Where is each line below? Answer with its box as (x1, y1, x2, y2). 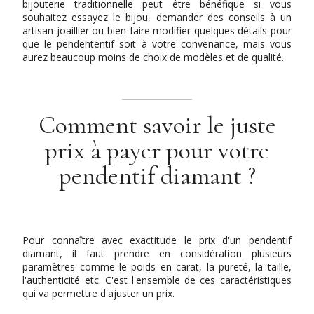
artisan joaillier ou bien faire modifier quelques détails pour (22, 23, 292, 37)
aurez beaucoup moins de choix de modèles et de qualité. (22, 50, 285, 64)
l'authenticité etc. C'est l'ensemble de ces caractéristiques (22, 273, 292, 287)
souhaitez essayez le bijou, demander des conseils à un (22, 10, 292, 24)
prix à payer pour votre (45, 135, 269, 165)
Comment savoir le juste (38, 109, 276, 140)
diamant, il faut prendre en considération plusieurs (22, 246, 292, 260)
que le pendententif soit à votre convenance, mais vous (22, 36, 292, 50)
